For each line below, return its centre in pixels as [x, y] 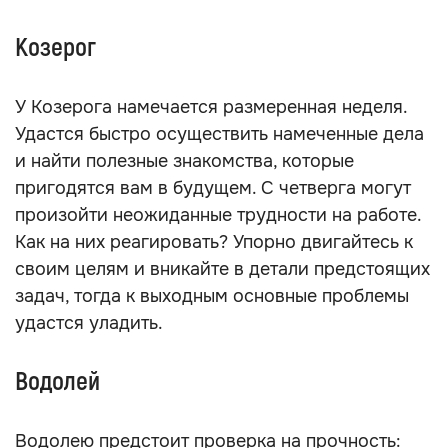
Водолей [57, 382]
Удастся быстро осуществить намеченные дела [219, 134]
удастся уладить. [89, 323]
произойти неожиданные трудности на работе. [218, 215]
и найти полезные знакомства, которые [184, 161]
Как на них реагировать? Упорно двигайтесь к [214, 242]
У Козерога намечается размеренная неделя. [211, 107]
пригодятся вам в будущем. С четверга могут [213, 188]
